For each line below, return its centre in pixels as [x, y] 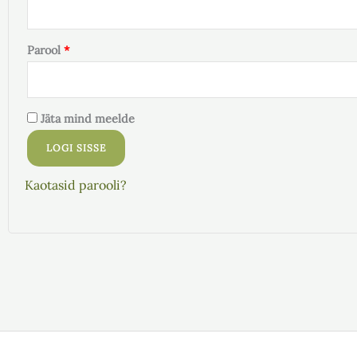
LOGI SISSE [76, 147]
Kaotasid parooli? [76, 184]
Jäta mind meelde [88, 118]
